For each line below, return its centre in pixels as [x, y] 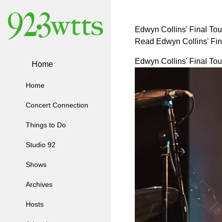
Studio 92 [41, 145]
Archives [39, 185]
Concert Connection [57, 105]
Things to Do [46, 125]
